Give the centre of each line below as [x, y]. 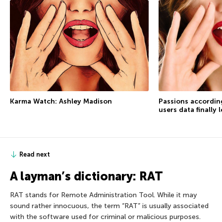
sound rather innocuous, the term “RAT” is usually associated [109, 206]
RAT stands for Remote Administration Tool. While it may [103, 195]
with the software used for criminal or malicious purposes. [105, 217]
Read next [35, 154]
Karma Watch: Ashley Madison [61, 101]
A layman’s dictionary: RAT [86, 176]
